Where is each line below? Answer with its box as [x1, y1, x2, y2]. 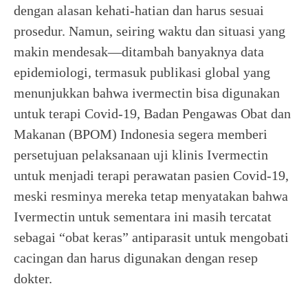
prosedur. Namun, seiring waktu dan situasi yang [14, 23, 285, 38]
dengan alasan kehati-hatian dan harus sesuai [14, 3, 264, 18]
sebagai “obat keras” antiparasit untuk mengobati [14, 230, 289, 245]
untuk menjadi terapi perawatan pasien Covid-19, [14, 168, 289, 183]
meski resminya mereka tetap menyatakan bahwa [14, 188, 288, 203]
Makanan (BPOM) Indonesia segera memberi [14, 126, 267, 142]
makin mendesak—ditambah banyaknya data [14, 44, 264, 59]
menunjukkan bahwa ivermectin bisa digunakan [14, 85, 280, 100]
